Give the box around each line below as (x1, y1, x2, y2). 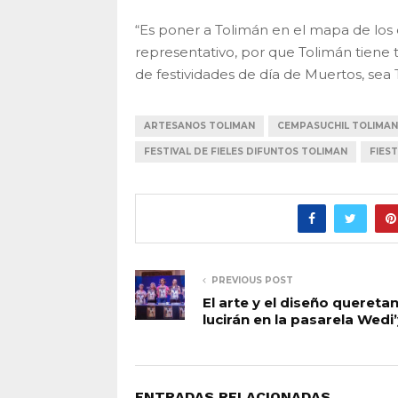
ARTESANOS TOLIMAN (144, 119, 255, 131)
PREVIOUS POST (211, 274, 293, 286)
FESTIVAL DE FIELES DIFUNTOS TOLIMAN (144, 145, 347, 157)
